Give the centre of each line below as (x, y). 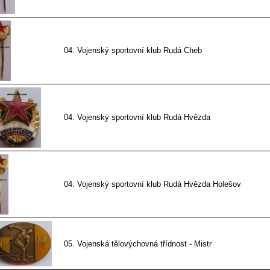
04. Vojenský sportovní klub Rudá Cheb (133, 50)
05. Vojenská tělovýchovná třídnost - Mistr (137, 244)
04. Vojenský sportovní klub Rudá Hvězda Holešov (152, 184)
